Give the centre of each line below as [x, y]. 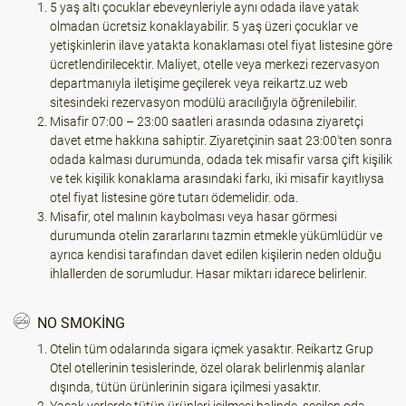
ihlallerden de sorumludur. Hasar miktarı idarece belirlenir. [208, 274]
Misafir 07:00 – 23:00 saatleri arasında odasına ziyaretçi [207, 121]
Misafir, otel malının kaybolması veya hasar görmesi [193, 217]
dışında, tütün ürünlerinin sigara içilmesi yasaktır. [185, 387]
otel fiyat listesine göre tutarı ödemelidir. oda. [174, 198]
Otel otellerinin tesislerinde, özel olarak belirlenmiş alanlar [208, 368]
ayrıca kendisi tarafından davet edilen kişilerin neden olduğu [216, 255]
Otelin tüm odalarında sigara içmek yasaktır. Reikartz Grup [212, 349]
